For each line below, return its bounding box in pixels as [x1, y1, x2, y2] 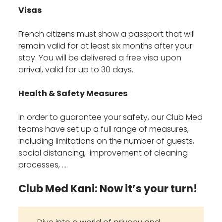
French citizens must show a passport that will [18, 28, 195, 40]
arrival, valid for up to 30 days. [18, 64, 134, 76]
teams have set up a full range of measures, [18, 123, 189, 135]
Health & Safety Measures [18, 88, 128, 100]
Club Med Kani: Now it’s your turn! [18, 181, 198, 196]
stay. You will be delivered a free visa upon [18, 52, 182, 64]
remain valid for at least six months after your [18, 40, 193, 52]
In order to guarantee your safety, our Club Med [18, 111, 203, 123]
